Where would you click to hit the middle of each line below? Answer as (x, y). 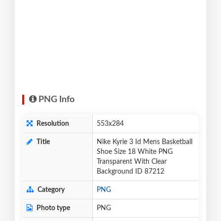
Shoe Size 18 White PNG (135, 152)
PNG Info (55, 100)
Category (50, 190)
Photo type (53, 208)
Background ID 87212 (130, 172)
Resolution (52, 124)
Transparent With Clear (132, 162)
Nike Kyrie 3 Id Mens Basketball (145, 142)
